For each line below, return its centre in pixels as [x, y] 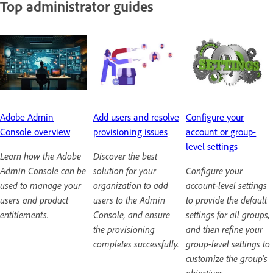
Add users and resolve [136, 117]
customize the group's [227, 259]
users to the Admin [129, 200]
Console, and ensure [131, 215]
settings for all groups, [228, 215]
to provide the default [227, 200]
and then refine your [225, 229]
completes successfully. [136, 244]
